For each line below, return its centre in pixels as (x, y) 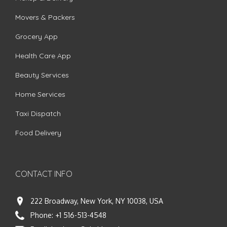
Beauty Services (42, 75)
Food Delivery (38, 133)
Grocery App (36, 36)
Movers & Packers (45, 17)
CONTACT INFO (44, 174)
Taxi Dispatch (38, 113)
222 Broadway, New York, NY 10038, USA (97, 201)
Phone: (43, 215)
